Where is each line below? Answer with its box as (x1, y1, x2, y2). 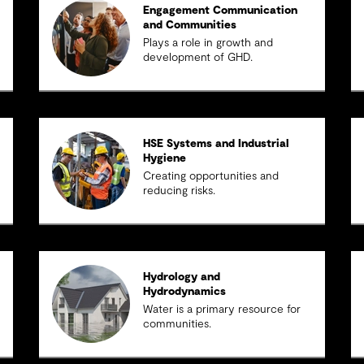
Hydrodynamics (143, 286, 227, 297)
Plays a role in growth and (143, 37, 274, 49)
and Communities (143, 19, 237, 31)
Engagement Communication (143, 5, 298, 16)
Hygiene (143, 153, 187, 164)
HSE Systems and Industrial (143, 138, 290, 149)
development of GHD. (143, 52, 253, 63)
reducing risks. (143, 185, 216, 197)
